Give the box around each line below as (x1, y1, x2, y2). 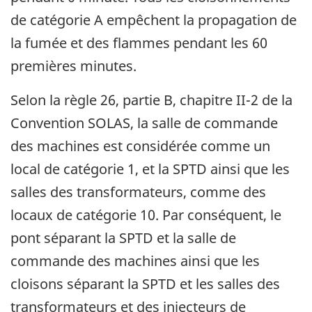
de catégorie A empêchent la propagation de (10, 10, 297, 30)
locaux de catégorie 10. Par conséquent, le (10, 205, 281, 225)
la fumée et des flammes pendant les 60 (10, 33, 267, 53)
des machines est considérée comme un (10, 136, 270, 156)
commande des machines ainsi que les (10, 251, 260, 271)
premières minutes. (10, 56, 136, 76)
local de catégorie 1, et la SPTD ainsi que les (10, 159, 290, 179)
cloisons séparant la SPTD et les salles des (10, 274, 280, 294)
